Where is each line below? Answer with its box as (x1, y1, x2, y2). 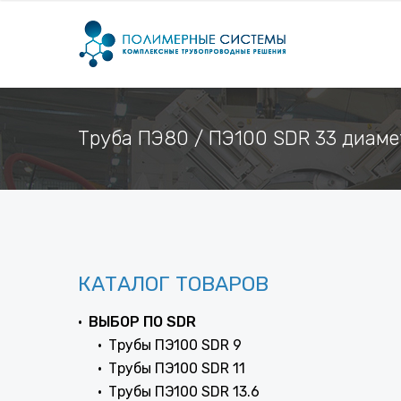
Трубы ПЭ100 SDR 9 (108, 337, 242, 354)
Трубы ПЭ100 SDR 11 (108, 360, 245, 377)
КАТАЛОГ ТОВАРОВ (78, 271, 269, 296)
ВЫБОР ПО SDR (89, 313, 196, 330)
